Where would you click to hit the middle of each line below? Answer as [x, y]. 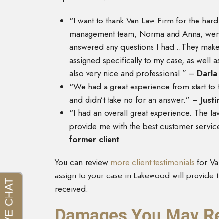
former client [94, 140]
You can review [83, 163]
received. [71, 189]
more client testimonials [153, 163]
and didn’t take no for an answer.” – [134, 100]
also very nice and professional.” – [132, 74]
